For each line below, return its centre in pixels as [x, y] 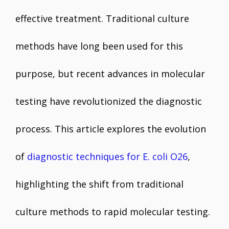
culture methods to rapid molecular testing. [113, 212]
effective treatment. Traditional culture [102, 18]
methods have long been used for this [99, 46]
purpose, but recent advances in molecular [110, 74]
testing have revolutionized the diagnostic [109, 101]
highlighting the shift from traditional [99, 184]
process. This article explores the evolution [111, 129]
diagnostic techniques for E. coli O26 [107, 156]
